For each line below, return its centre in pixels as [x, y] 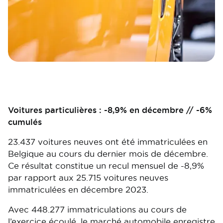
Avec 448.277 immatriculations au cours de [97, 210]
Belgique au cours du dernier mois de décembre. [108, 154]
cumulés [25, 122]
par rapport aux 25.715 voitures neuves [88, 178]
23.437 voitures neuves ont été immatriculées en [108, 142]
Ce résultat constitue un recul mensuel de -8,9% [106, 166]
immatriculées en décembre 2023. [78, 190]
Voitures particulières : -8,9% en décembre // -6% [110, 110]
